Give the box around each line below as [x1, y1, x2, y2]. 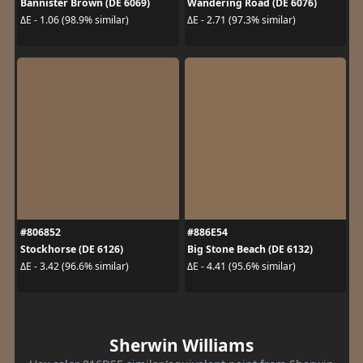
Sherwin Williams [109, 333, 254, 357]
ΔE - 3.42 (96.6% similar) [19, 259, 129, 273]
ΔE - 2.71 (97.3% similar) [187, 13, 296, 27]
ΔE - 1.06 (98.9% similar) [19, 13, 129, 27]
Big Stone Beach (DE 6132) [187, 241, 313, 256]
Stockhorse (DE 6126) [19, 241, 123, 256]
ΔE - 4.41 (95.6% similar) [187, 259, 296, 273]
